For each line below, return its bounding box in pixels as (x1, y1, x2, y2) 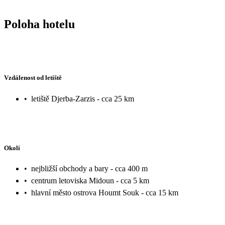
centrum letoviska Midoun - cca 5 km (31, 176, 149, 185)
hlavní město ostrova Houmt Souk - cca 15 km (31, 188, 178, 197)
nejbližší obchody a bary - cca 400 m (31, 164, 148, 173)
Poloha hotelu (4, 17, 75, 31)
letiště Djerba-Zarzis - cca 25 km (31, 94, 134, 103)
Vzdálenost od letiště (4, 74, 62, 82)
